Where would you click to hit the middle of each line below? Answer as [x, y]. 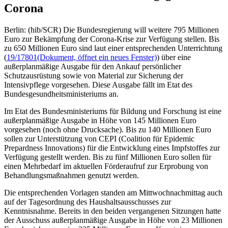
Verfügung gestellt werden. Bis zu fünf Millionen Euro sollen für [108, 157]
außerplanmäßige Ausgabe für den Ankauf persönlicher [93, 66]
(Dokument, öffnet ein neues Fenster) [97, 57]
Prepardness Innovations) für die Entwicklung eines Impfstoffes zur [112, 148]
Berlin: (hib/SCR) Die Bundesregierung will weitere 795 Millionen [111, 30]
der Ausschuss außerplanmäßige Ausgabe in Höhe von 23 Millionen [113, 220]
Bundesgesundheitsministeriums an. [61, 94]
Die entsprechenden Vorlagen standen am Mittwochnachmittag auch [113, 192]
